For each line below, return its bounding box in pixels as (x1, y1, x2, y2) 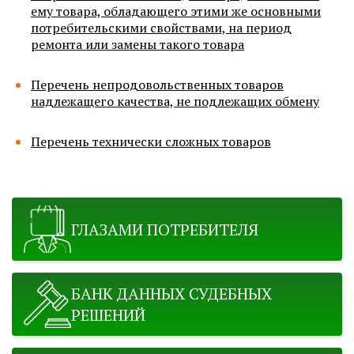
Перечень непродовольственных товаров (31, 76, 284, 93)
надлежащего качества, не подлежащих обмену (31, 92, 319, 110)
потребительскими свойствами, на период (31, 19, 292, 36)
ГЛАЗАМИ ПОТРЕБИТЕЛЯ (71, 218, 258, 240)
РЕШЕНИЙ (71, 304, 145, 326)
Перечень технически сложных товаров (31, 133, 271, 150)
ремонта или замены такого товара (31, 36, 244, 53)
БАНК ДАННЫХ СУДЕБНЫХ (71, 283, 272, 304)
